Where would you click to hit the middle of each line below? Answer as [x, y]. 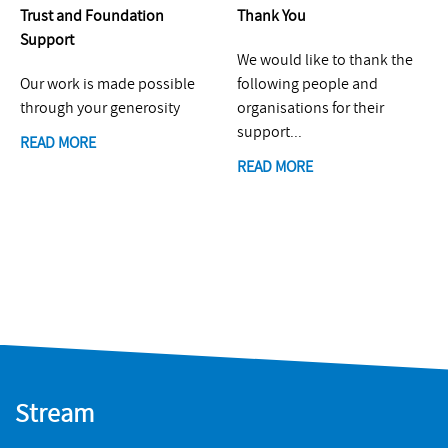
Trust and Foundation [92, 15]
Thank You [271, 15]
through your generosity [100, 107]
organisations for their [310, 107]
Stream [54, 413]
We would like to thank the [324, 59]
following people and [307, 83]
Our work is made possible [107, 83]
